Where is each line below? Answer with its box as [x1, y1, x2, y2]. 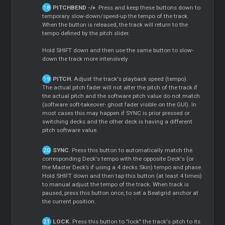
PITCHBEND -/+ [51, 4, 95, 12]
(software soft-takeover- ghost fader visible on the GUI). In [42, 101, 197, 108]
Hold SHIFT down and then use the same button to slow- [42, 47, 194, 54]
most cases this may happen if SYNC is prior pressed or [42, 109, 190, 117]
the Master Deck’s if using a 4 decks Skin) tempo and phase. [42, 164, 203, 171]
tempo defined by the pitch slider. [42, 30, 130, 37]
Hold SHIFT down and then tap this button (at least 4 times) [42, 172, 202, 180]
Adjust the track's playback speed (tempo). [72, 75, 188, 83]
